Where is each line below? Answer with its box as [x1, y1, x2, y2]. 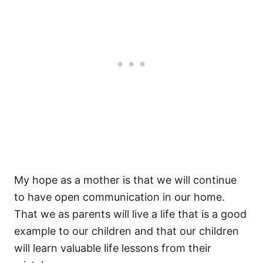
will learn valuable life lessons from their [14, 242, 211, 255]
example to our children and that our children [14, 225, 239, 238]
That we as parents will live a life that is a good [14, 208, 247, 221]
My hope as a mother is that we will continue [14, 174, 237, 187]
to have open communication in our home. [14, 191, 225, 204]
